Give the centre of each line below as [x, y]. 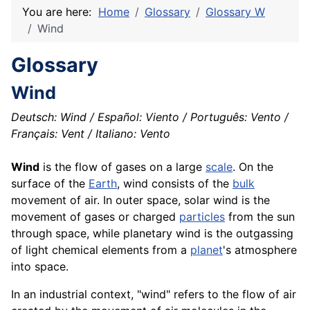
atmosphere [266, 250]
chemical [75, 250]
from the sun [260, 217]
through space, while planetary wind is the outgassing [152, 234]
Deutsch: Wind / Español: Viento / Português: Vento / [150, 117]
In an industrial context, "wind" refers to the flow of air [154, 294]
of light [31, 250]
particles [202, 217]
